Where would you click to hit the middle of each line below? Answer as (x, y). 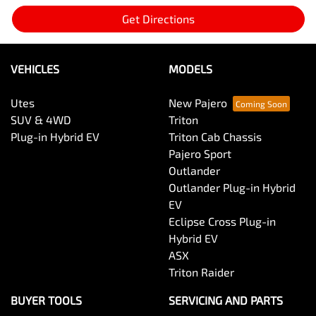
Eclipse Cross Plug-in (222, 221)
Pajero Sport (200, 153)
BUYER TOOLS (46, 300)
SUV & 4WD (41, 120)
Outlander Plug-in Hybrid (232, 187)
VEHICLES (35, 69)
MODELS (190, 69)
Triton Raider (201, 272)
